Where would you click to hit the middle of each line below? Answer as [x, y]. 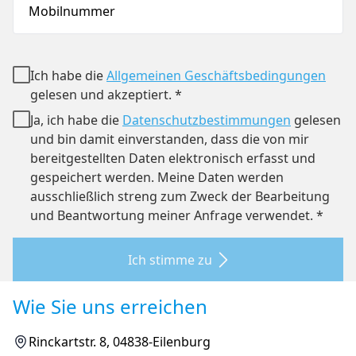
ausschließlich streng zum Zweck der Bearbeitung [180, 196]
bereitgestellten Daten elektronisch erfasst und [173, 158]
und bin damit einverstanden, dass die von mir [170, 139]
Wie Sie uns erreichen [110, 306]
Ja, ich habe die [76, 120]
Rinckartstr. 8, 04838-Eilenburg [120, 342]
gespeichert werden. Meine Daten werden [157, 177]
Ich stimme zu [170, 259]
